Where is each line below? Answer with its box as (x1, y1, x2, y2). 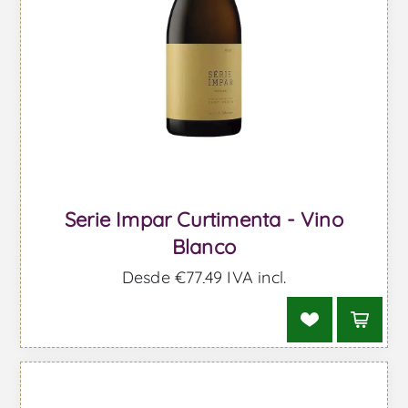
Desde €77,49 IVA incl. (121, 266, 287, 288)
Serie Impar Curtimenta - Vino (65, 206, 343, 232)
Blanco (171, 233, 237, 260)
